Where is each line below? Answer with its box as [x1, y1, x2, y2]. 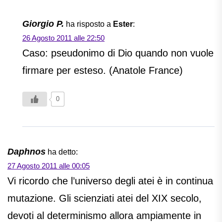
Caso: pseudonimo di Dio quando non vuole [22, 48, 214, 59]
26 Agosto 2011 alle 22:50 [22, 34, 105, 43]
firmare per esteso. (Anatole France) [22, 65, 183, 76]
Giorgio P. [22, 19, 64, 29]
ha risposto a [66, 20, 113, 29]
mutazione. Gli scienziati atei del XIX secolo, [7, 193, 202, 204]
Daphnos [7, 147, 46, 157]
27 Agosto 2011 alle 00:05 [7, 162, 90, 170]
